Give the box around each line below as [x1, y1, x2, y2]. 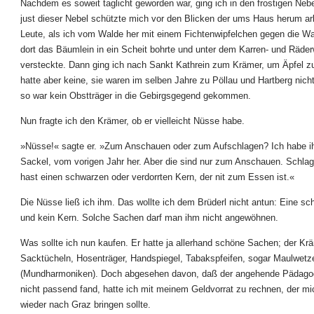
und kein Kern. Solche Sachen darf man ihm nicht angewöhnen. [20, 212, 278, 223]
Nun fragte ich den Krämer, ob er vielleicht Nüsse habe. [20, 116, 245, 126]
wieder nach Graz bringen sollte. [20, 299, 151, 310]
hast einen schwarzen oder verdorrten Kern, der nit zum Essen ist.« [20, 172, 294, 182]
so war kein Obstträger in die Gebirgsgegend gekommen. [20, 90, 251, 101]
